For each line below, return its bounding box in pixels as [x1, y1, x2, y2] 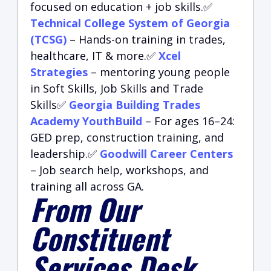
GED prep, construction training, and [30, 130, 224, 145]
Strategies [30, 65, 88, 79]
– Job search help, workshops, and [30, 163, 209, 177]
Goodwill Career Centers [100, 146, 233, 161]
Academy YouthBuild [30, 114, 142, 128]
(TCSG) [30, 32, 67, 47]
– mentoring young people [88, 65, 230, 79]
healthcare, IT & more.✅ [30, 48, 158, 63]
